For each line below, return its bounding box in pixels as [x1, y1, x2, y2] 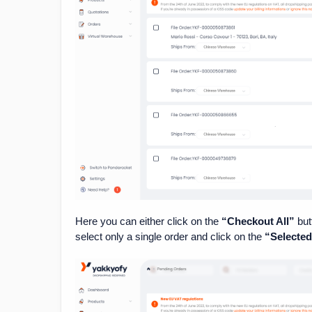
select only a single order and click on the [75, 231, 265, 243]
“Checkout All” [221, 215, 295, 228]
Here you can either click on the [75, 215, 221, 228]
